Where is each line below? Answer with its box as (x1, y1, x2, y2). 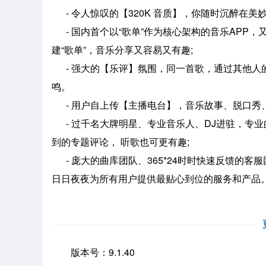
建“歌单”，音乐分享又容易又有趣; (52, 43, 193, 56)
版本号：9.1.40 (52, 245, 135, 259)
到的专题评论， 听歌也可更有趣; (52, 135, 189, 148)
